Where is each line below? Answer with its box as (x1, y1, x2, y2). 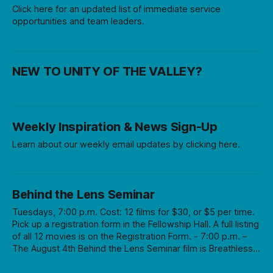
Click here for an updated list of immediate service (12, 4, 221, 15)
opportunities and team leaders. (12, 16, 144, 27)
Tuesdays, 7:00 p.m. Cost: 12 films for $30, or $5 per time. (12, 207, 255, 218)
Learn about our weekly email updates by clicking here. (12, 139, 240, 150)
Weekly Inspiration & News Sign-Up (12, 119, 218, 134)
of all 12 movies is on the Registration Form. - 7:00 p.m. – (12, 231, 194, 242)
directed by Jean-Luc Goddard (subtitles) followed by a (12, 255, 243, 266)
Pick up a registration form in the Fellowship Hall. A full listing (12, 219, 259, 230)
